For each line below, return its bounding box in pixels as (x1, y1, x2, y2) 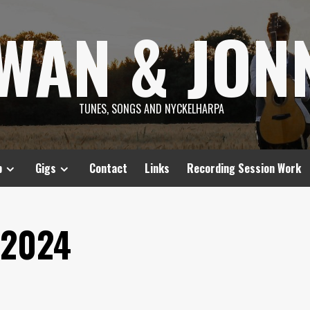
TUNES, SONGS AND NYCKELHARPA (79, 100, 224, 117)
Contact (89, 160, 127, 176)
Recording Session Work (187, 160, 301, 176)
